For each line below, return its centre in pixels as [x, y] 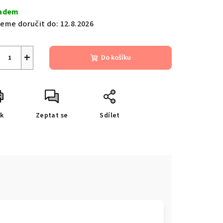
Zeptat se [52, 115]
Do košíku [116, 58]
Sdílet [110, 115]
